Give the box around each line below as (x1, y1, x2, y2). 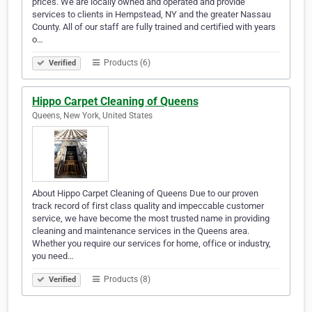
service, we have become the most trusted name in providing (32, 213, 270, 224)
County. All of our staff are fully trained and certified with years (32, 22, 276, 33)
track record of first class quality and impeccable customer (32, 201, 264, 212)
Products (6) (102, 58, 150, 68)
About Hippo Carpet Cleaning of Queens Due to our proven (32, 188, 258, 199)
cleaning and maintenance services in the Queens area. (32, 226, 249, 237)
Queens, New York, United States (32, 111, 153, 121)
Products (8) (102, 274, 150, 285)
